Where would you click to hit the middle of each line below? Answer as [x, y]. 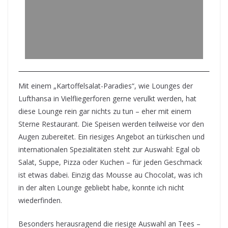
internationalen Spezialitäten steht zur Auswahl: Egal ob [109, 149]
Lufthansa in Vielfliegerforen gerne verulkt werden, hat [107, 98]
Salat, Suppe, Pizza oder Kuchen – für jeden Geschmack [110, 162]
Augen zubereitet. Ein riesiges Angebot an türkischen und [111, 137]
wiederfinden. [40, 200]
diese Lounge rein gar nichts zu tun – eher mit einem [105, 111]
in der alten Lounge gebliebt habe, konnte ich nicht [101, 188]
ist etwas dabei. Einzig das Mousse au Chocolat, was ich [110, 175]
